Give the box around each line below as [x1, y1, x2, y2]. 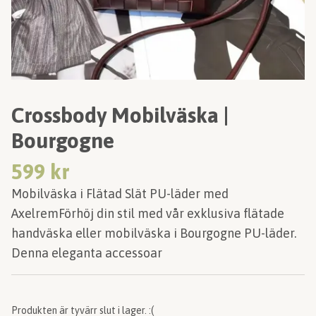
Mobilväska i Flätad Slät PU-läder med [11, 186, 229, 201]
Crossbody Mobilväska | [11, 103, 229, 127]
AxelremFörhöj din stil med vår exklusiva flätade [11, 206, 284, 221]
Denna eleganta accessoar [11, 245, 162, 260]
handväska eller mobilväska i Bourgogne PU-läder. [11, 226, 296, 241]
